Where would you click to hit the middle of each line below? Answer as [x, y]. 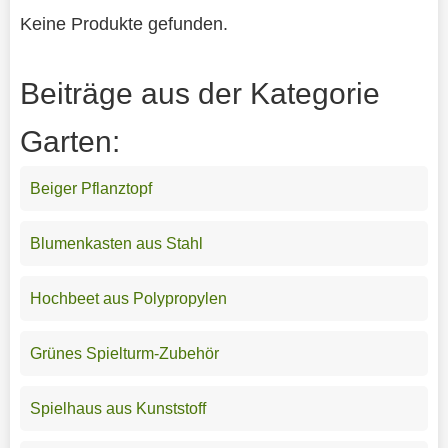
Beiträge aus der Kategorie [199, 94]
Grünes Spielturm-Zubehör [124, 354]
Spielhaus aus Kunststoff [117, 409]
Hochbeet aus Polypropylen [128, 299]
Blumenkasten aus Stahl [116, 244]
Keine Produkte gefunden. [123, 24]
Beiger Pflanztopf [90, 189]
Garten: [69, 142]
